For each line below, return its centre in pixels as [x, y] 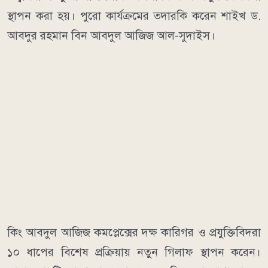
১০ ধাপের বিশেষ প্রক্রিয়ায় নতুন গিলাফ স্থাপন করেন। [134, 252]
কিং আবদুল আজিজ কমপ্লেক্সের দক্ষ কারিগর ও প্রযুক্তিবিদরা [134, 233]
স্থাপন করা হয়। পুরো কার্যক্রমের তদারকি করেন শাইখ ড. [134, 16]
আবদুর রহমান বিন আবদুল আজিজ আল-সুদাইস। [111, 36]
